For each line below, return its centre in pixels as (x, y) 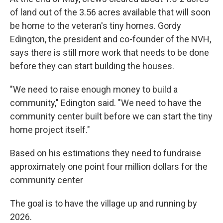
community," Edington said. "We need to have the (106, 103)
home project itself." (50, 130)
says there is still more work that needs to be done (110, 53)
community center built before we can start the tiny (111, 116)
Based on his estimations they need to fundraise (106, 153)
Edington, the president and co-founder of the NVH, (111, 39)
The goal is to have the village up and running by (104, 203)
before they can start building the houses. (92, 66)
